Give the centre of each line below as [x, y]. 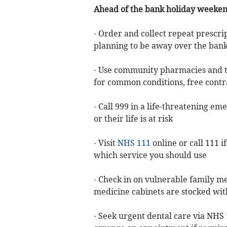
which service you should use [150, 155]
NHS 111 [134, 143]
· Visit [105, 143]
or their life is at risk [133, 118]
